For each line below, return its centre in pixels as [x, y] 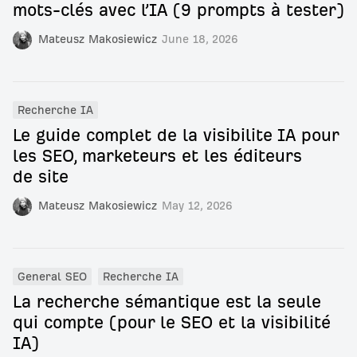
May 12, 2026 [197, 206]
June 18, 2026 [200, 39]
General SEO [52, 277]
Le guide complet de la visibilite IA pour [176, 135]
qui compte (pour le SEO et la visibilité [172, 322]
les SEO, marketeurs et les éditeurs [157, 156]
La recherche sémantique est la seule [167, 302]
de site [41, 177]
